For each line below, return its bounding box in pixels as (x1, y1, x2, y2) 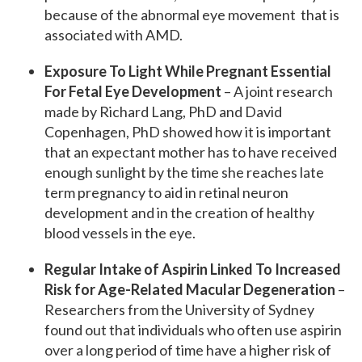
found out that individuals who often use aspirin (44, 321, 342, 339)
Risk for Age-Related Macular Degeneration (44, 280, 335, 299)
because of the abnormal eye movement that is (44, 6, 339, 24)
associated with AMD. (44, 26, 183, 44)
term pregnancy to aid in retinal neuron (44, 183, 288, 202)
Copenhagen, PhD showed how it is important (44, 123, 331, 141)
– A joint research (221, 82, 333, 101)
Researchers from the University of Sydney (44, 301, 314, 319)
